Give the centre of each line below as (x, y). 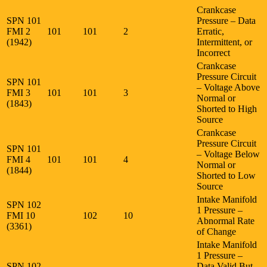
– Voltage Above (228, 87)
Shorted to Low (226, 175)
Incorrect (213, 52)
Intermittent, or (224, 42)
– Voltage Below (228, 154)
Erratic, (210, 31)
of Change (216, 231)
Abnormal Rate (226, 221)
